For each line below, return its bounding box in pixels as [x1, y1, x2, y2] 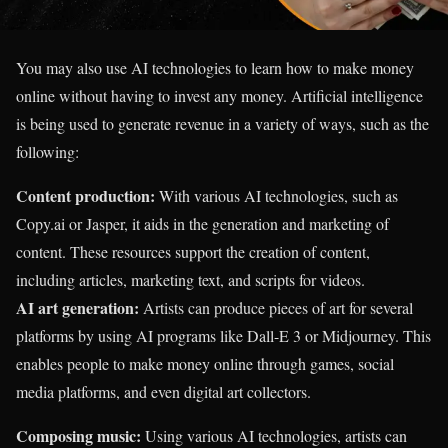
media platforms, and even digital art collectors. [16, 381, 311, 402]
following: [16, 141, 79, 162]
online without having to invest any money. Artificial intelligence [16, 85, 423, 106]
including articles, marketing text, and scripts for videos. [16, 269, 365, 290]
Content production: [16, 184, 155, 207]
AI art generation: [16, 296, 139, 319]
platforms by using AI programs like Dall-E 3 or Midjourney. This [16, 325, 431, 346]
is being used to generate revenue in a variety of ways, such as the [16, 113, 429, 134]
